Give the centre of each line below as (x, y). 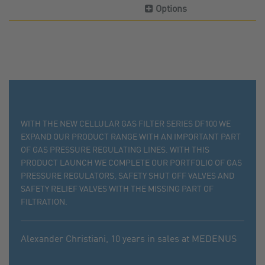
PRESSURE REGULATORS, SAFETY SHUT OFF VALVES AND (128, 176)
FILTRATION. (44, 202)
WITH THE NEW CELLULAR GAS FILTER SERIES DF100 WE (126, 124)
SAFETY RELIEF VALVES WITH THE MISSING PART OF (117, 189)
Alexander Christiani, (66, 239)
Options (170, 10)
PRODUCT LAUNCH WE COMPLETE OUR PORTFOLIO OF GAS (132, 163)
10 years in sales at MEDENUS (174, 239)
